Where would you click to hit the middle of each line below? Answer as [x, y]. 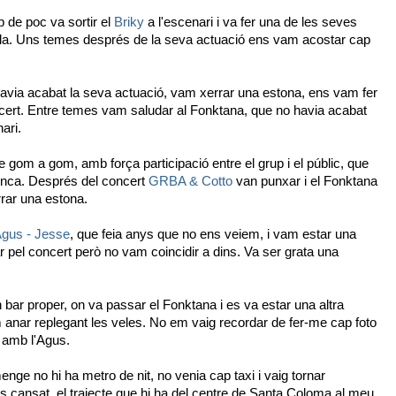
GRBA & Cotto [190, 181]
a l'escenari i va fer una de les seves [251, 22]
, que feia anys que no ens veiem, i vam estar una [213, 234]
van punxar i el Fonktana [305, 181]
